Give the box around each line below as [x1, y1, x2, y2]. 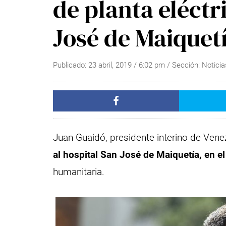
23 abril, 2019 [88, 61, 132, 70]
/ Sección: [167, 61, 202, 70]
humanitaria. [53, 165, 105, 178]
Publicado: [53, 61, 89, 70]
